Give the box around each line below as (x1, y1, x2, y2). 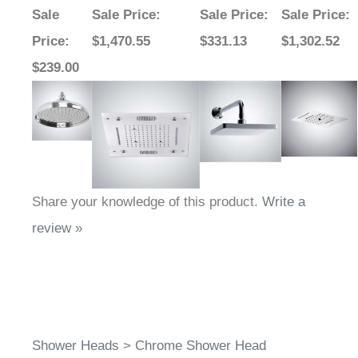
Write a (262, 194, 305, 210)
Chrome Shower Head (135, 338, 266, 354)
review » (32, 221, 82, 237)
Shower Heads (32, 338, 119, 354)
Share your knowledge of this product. (32, 194, 262, 210)
